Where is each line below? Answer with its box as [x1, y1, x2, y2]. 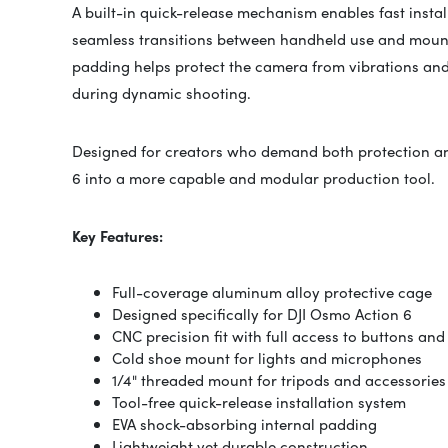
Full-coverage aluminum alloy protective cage [112, 281, 432, 304]
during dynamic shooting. [72, 82, 251, 105]
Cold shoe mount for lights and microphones [112, 347, 422, 370]
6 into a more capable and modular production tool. [72, 167, 435, 190]
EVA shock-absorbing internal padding [112, 413, 377, 436]
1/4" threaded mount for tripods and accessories [112, 369, 446, 392]
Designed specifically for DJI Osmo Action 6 [112, 303, 412, 326]
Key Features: [72, 225, 163, 248]
